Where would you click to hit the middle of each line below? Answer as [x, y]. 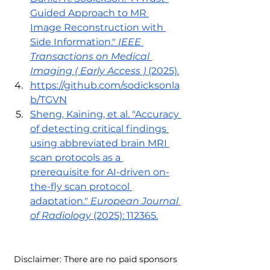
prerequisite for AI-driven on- [100, 172]
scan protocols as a [77, 157]
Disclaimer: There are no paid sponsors [96, 259]
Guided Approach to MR [89, 13]
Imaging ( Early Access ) [88, 71]
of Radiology [61, 215]
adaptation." [60, 201]
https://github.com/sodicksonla [105, 85]
